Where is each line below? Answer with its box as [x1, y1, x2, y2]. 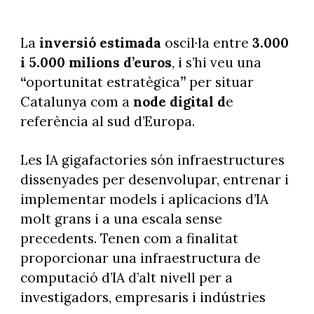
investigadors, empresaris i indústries [20, 289, 266, 306]
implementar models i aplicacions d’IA [20, 191, 268, 208]
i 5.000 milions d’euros [20, 54, 172, 71]
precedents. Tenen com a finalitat [20, 230, 238, 247]
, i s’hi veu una [171, 54, 261, 71]
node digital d [132, 93, 226, 111]
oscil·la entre [161, 34, 252, 52]
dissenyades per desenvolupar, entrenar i [20, 171, 289, 189]
